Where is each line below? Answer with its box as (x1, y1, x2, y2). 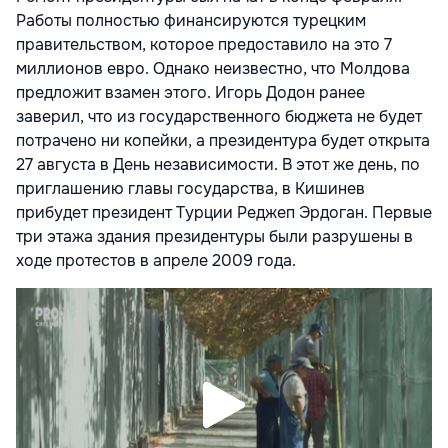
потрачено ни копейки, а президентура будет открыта (16, 129, 430, 151)
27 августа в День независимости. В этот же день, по (16, 153, 420, 175)
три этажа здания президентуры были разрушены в (16, 225, 413, 247)
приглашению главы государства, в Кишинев (16, 177, 365, 199)
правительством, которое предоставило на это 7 (16, 33, 392, 55)
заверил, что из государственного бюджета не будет (16, 105, 422, 127)
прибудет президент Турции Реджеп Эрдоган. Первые (16, 201, 432, 223)
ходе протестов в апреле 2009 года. (16, 249, 296, 271)
